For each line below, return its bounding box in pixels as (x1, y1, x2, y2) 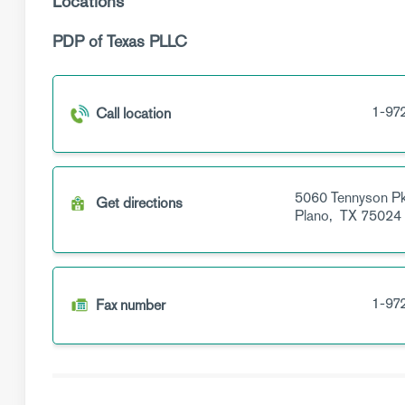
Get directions (96, 193, 183, 212)
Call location (96, 104, 171, 123)
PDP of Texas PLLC (52, 31, 187, 52)
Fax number (96, 296, 165, 315)
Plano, (294, 206, 336, 225)
